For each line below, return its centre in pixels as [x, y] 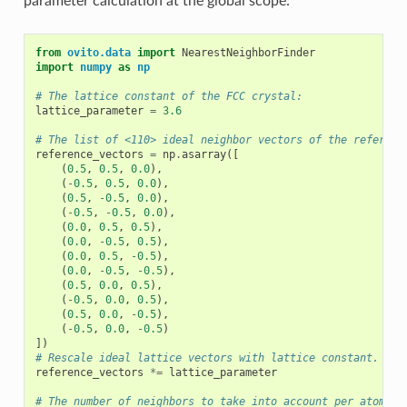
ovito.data [99, 52]
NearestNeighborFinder [248, 52]
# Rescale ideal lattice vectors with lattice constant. [207, 357]
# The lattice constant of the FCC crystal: [169, 96]
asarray [203, 154]
